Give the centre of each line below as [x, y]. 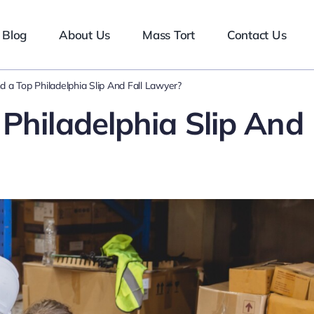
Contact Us [257, 34]
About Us [85, 34]
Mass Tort [169, 34]
